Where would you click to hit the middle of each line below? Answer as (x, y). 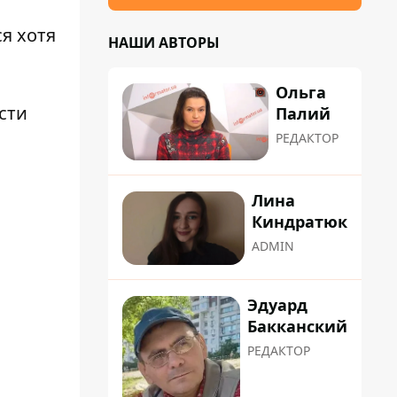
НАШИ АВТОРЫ (164, 43)
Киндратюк (300, 222)
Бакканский (297, 326)
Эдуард (277, 304)
